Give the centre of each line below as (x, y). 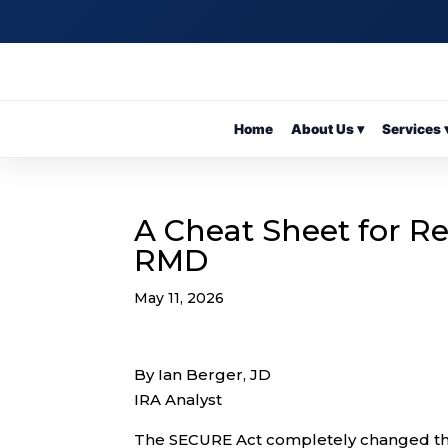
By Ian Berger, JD (203, 374)
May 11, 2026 (179, 298)
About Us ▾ (327, 129)
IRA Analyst (178, 399)
